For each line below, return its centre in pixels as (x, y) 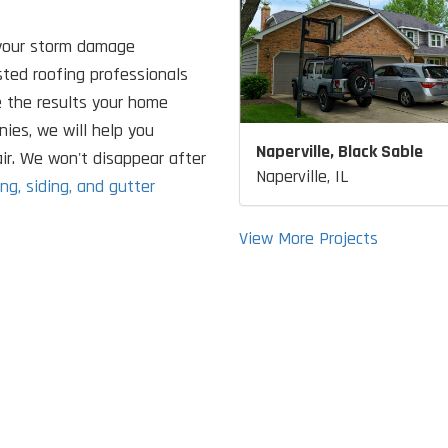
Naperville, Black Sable (339, 152)
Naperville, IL (302, 177)
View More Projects (308, 239)
